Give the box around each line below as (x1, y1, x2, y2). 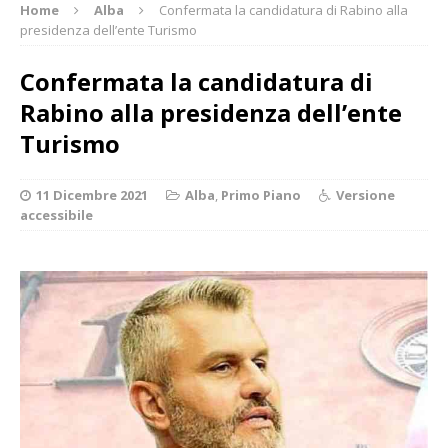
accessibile (20, 205, 93, 224)
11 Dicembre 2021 (36, 185, 148, 204)
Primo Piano (221, 185, 301, 204)
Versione (336, 185, 395, 204)
